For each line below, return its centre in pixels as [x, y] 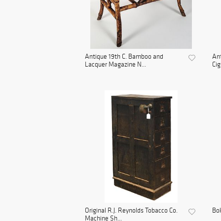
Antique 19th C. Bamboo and [124, 57]
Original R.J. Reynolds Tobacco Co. [131, 211]
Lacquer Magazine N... [115, 65]
